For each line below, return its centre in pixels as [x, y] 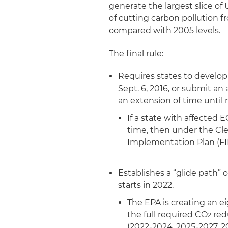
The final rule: [136, 54]
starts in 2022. [146, 185]
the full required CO [168, 215]
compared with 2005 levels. [165, 30]
